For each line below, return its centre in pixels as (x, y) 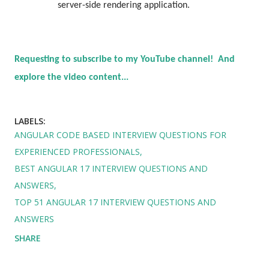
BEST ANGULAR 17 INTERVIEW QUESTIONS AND (111, 168)
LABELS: (30, 121)
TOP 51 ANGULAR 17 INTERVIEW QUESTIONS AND (115, 202)
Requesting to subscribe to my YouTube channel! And (125, 59)
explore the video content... (71, 77)
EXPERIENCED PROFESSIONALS (77, 151)
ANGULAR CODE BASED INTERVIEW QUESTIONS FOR (120, 134)
